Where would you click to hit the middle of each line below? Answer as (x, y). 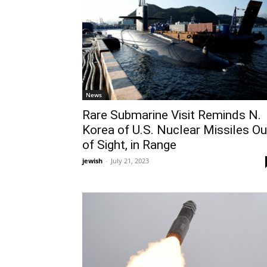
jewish (92, 161)
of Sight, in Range (129, 145)
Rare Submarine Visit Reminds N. (172, 115)
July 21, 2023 (130, 161)
